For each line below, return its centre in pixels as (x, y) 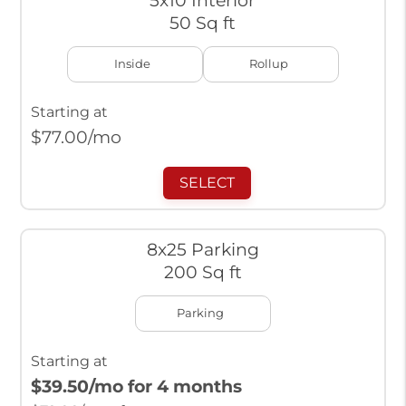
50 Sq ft (203, 23)
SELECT (208, 183)
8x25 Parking (203, 250)
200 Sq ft (203, 272)
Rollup (268, 64)
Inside (133, 64)
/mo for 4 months (165, 387)
